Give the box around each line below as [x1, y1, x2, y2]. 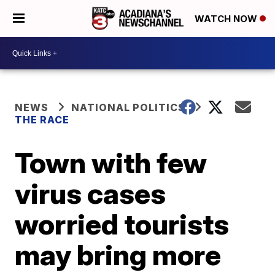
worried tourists [15, 207, 230, 241]
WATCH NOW [195, 13, 260, 25]
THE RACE [15, 114, 72, 126]
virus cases [15, 176, 166, 211]
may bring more [15, 238, 222, 272]
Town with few [15, 145, 207, 180]
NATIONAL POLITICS [71, 101, 186, 114]
